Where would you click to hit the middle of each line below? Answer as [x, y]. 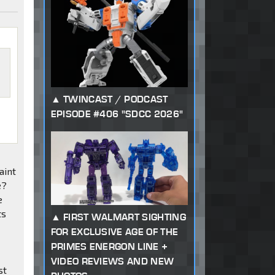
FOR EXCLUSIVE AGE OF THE [114, 231]
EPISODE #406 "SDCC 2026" [117, 114]
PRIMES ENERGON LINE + [109, 246]
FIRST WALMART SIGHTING [124, 217]
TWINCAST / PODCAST [115, 99]
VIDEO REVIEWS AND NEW [112, 261]
